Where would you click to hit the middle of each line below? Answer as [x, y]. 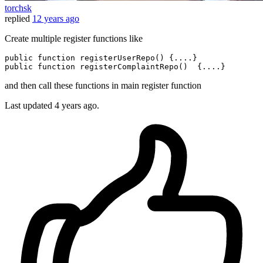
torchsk [18, 8]
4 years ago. [77, 106]
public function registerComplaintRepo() [101, 67]
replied [17, 19]
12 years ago [56, 19]
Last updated [30, 106]
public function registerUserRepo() [87, 58]
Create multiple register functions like [74, 39]
